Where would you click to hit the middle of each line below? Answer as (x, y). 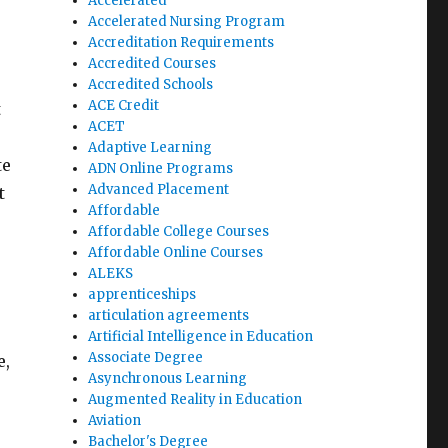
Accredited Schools (151, 84)
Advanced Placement (159, 189)
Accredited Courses (152, 63)
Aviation (115, 420)
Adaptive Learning (150, 147)
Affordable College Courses (179, 231)
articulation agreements (169, 315)
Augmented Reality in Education (195, 399)
